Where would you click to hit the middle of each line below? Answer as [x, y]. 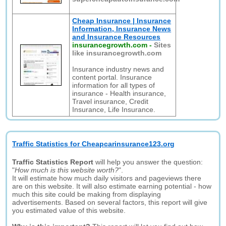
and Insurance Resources [117, 37]
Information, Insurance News [122, 29]
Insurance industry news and [118, 69]
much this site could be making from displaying [87, 194]
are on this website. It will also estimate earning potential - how [112, 186]
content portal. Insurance [112, 77]
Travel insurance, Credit [110, 101]
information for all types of [114, 85]
